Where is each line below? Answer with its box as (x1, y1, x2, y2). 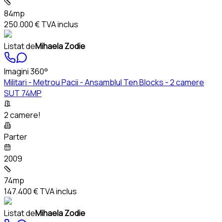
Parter (4, 131, 27, 143)
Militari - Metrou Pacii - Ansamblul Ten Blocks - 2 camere (4, 77, 204, 88)
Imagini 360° (4, 66, 48, 77)
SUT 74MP (4, 88, 42, 99)
